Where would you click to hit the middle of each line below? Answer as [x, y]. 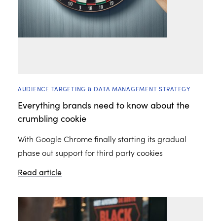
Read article [40, 172]
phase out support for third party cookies [90, 152]
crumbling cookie [52, 118]
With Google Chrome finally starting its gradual [102, 139]
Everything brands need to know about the [104, 105]
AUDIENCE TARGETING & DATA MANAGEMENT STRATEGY [104, 89]
